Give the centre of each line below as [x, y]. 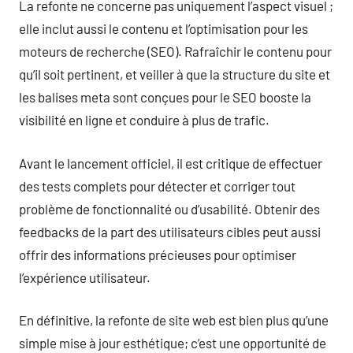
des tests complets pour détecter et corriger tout [157, 186]
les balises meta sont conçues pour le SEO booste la [165, 97]
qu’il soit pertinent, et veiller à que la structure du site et [175, 74]
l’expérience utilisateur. [85, 277]
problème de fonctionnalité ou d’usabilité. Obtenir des [169, 208]
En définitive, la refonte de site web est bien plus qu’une [174, 320]
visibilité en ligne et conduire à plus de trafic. [144, 120]
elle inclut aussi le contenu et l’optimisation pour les [163, 28]
